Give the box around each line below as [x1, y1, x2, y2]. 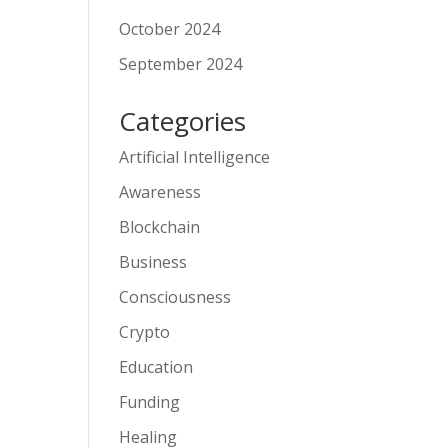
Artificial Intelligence [119, 146, 271, 169]
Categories [119, 103, 247, 140]
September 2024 [119, 53, 243, 76]
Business [119, 251, 188, 274]
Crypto [119, 321, 171, 344]
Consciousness [119, 286, 232, 309]
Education [119, 356, 194, 379]
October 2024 [119, 18, 221, 41]
